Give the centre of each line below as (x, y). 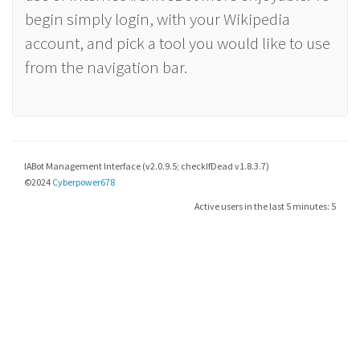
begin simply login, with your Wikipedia (157, 19)
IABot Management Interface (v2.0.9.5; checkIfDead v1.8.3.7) (147, 166)
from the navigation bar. (106, 67)
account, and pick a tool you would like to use (178, 43)
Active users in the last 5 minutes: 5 (265, 206)
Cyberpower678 (84, 182)
